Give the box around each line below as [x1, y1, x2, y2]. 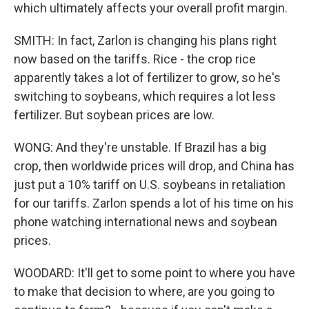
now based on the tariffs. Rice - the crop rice [14, 52, 256, 66]
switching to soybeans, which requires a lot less [14, 89, 276, 103]
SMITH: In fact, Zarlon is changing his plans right [14, 33, 277, 48]
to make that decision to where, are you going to [14, 284, 275, 299]
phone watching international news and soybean [14, 215, 277, 229]
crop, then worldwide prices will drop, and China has [14, 159, 295, 173]
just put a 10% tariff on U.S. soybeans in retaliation [14, 177, 286, 192]
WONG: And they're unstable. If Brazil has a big [14, 140, 266, 154]
